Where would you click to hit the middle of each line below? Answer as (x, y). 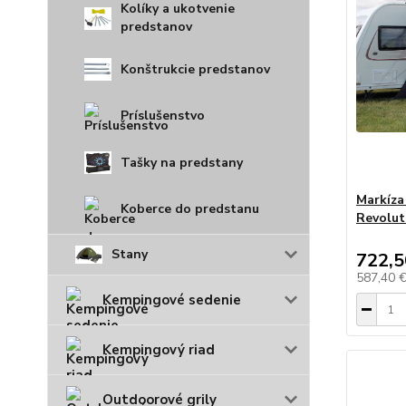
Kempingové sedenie (172, 300)
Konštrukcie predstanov (195, 69)
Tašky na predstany (182, 162)
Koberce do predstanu (190, 208)
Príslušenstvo (163, 116)
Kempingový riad (159, 349)
